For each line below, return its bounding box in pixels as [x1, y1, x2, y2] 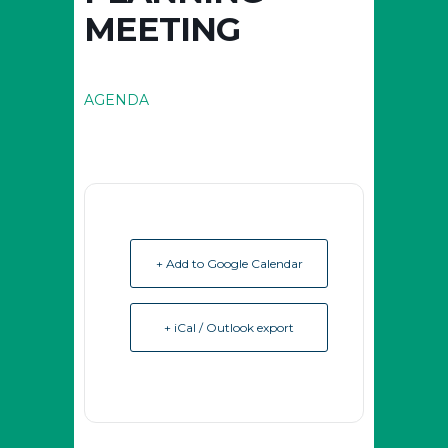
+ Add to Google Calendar [155, 256, 303, 271]
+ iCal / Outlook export [164, 320, 294, 335]
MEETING [84, 9, 240, 49]
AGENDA [84, 91, 149, 109]
